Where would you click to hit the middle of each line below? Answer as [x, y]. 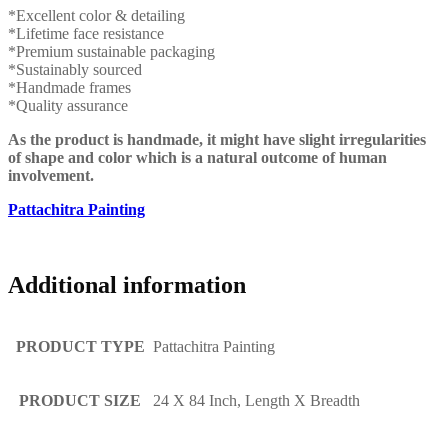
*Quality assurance [68, 105]
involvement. [51, 175]
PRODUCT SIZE [80, 401]
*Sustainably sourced [75, 69]
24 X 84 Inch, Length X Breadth [256, 401]
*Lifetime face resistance [86, 33]
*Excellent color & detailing [96, 15]
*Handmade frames [69, 87]
